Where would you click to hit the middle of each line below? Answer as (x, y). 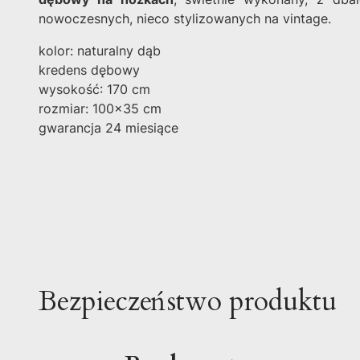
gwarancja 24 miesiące (108, 128)
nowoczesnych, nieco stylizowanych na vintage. (185, 19)
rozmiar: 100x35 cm (100, 109)
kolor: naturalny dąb (100, 51)
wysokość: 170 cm (94, 90)
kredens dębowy (89, 70)
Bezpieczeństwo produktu (188, 302)
